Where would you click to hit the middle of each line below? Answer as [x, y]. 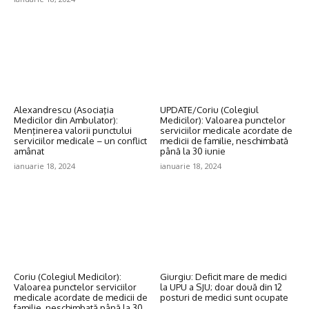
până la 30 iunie [192, 151]
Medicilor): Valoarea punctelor [222, 120]
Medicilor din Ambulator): [66, 120]
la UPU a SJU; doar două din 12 [221, 287]
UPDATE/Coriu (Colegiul [209, 110]
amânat [29, 151]
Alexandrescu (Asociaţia [64, 110]
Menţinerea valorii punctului [73, 131]
